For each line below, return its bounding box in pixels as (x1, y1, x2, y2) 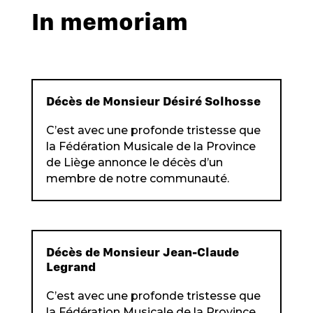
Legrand (45, 259, 96, 275)
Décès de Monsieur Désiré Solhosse (45, 94, 261, 108)
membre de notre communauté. (45, 172, 229, 185)
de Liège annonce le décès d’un (45, 156, 223, 169)
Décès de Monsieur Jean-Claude (45, 245, 239, 260)
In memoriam (31, 7, 188, 36)
